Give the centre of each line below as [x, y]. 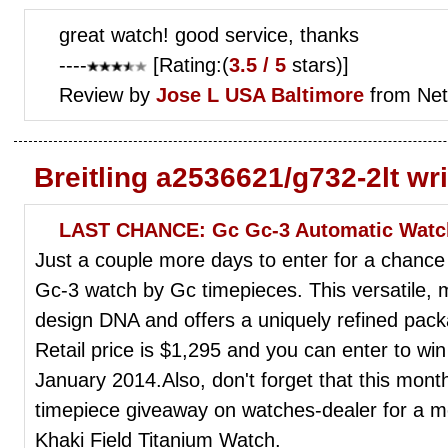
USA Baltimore [294, 94]
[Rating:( [188, 64]
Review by [107, 94]
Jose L [187, 94]
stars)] [317, 64]
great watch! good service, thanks [209, 34]
